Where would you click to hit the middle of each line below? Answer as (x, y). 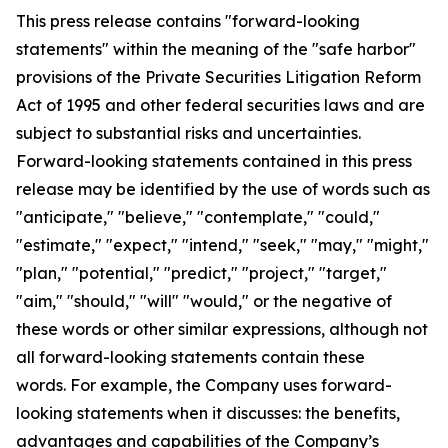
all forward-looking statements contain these (190, 357)
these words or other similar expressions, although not (222, 329)
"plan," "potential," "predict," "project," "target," (201, 273)
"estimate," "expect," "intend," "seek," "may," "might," (222, 245)
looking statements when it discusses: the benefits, (208, 413)
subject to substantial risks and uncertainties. (188, 133)
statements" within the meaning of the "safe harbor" (216, 49)
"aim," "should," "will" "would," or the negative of (204, 301)
